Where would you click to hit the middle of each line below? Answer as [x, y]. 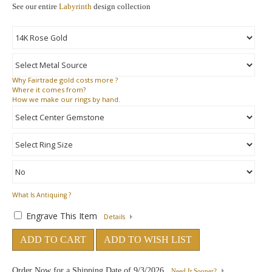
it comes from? [60, 90]
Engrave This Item [62, 216]
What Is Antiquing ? [42, 195]
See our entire [36, 6]
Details [114, 217]
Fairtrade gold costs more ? [72, 80]
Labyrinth [75, 6]
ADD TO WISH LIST [148, 240]
